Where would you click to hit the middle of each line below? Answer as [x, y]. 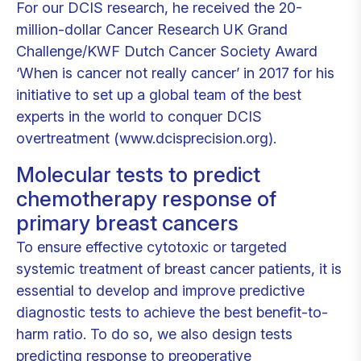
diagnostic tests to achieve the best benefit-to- [172, 312]
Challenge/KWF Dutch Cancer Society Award [167, 51]
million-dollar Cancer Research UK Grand [152, 29]
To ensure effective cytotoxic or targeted [151, 247]
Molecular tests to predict [138, 174]
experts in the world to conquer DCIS [139, 116]
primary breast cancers [127, 223]
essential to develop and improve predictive [160, 290]
